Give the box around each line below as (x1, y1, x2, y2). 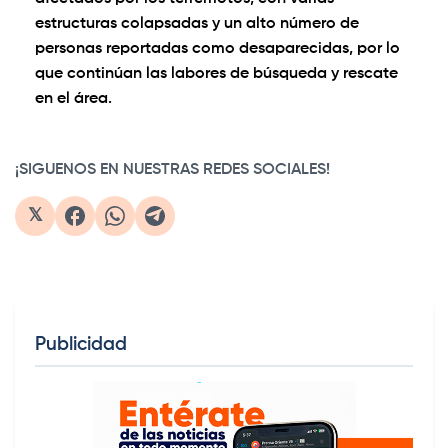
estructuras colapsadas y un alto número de (35, 16, 359, 33)
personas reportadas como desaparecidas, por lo (35, 41, 400, 58)
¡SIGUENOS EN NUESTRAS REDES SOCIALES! (15, 162, 330, 179)
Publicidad (35, 335, 127, 355)
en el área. (35, 91, 112, 108)
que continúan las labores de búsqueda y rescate (35, 66, 398, 83)
